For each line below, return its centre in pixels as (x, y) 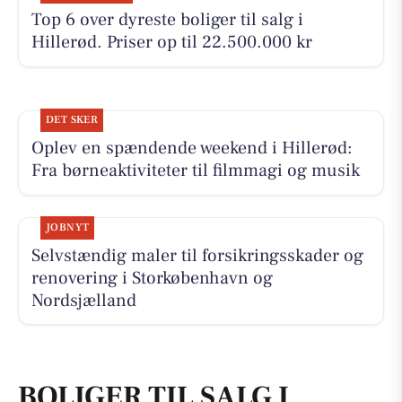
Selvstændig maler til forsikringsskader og (197, 255)
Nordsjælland (83, 300)
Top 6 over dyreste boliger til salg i (167, 20)
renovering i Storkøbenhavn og (152, 278)
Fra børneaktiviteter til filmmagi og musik (195, 171)
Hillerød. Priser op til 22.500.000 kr (171, 43)
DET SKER (72, 120)
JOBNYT (67, 227)
